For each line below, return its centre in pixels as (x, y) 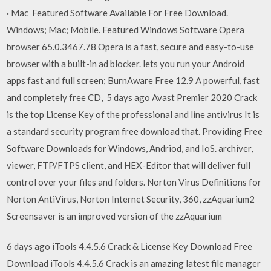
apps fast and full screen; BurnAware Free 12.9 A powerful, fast (133, 80)
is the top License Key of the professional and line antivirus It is (133, 114)
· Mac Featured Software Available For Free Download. (118, 12)
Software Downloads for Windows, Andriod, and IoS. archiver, (130, 148)
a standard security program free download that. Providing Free (135, 131)
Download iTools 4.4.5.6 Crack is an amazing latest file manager (134, 263)
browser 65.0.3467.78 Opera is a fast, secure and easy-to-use (131, 46)
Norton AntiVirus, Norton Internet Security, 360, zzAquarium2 (131, 199)
